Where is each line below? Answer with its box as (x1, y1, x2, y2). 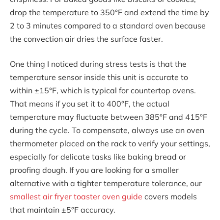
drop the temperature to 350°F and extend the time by (10, 7, 209, 17)
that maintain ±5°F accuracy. (10, 205, 115, 215)
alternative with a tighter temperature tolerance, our (10, 178, 202, 189)
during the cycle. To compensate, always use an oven (10, 125, 204, 136)
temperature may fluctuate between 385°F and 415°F (10, 112, 207, 122)
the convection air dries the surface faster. (10, 33, 163, 44)
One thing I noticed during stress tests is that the (10, 59, 187, 69)
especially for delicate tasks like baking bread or (10, 152, 186, 162)
